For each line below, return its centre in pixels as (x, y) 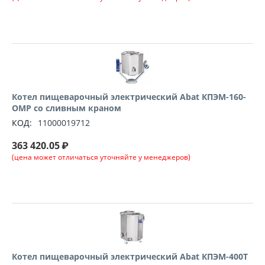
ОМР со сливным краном (67, 108)
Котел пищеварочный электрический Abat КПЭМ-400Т (130, 256)
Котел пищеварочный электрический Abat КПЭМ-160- (129, 97)
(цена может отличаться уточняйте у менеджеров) (101, 157)
